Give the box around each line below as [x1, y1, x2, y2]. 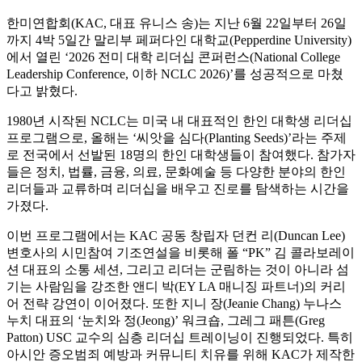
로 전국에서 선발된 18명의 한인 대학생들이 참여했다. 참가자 [6, 147, 356, 162]
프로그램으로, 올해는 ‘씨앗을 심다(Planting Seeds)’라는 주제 [6, 130, 347, 145]
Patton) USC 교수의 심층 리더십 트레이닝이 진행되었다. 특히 [6, 330, 353, 344]
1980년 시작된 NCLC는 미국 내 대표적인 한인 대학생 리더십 [6, 113, 352, 128]
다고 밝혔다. [6, 83, 78, 98]
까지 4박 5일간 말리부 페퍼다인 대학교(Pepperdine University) [6, 32, 351, 47]
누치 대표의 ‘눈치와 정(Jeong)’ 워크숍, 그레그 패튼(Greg [6, 313, 325, 327]
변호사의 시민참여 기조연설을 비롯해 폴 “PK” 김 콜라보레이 [6, 245, 355, 259]
